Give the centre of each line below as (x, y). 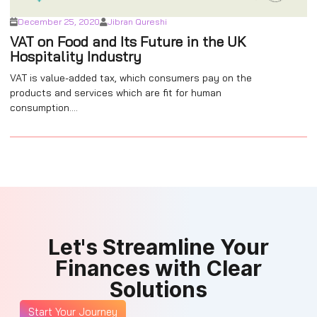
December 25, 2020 (59, 22)
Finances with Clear (158, 268)
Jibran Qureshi (137, 22)
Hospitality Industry (76, 56)
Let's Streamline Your (158, 247)
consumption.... (44, 108)
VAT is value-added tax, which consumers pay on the (131, 78)
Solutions (158, 289)
